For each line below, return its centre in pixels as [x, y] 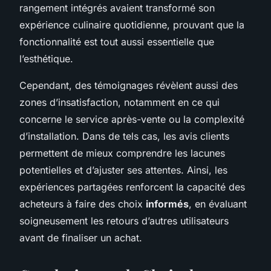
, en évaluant [218, 204]
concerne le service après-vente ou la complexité [132, 119]
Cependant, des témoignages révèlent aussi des [129, 85]
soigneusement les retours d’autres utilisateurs [124, 220]
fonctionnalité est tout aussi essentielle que [117, 41]
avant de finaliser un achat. [81, 237]
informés [167, 204]
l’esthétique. [46, 58]
